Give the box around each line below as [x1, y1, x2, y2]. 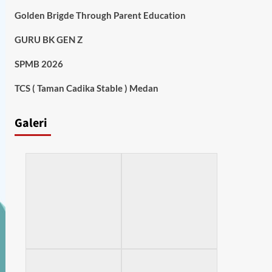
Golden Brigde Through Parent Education [14, 10, 186, 21]
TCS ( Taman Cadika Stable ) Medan [14, 83, 158, 93]
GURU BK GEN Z [14, 34, 83, 45]
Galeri [14, 115, 47, 132]
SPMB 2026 [14, 58, 63, 69]
